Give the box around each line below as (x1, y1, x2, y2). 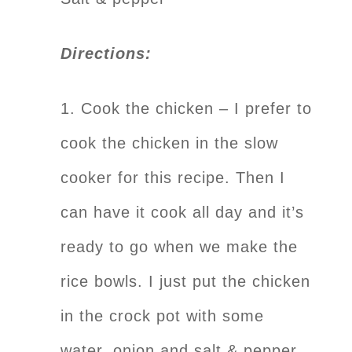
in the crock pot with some (60, 306, 264, 324)
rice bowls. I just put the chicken (60, 272, 310, 290)
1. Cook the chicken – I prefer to (60, 99, 312, 117)
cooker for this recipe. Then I (60, 168, 285, 186)
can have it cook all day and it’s (60, 203, 304, 221)
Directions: (60, 44, 157, 62)
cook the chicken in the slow (60, 134, 278, 152)
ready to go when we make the (60, 237, 298, 255)
